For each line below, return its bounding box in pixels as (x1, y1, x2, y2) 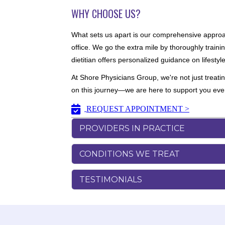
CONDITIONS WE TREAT (79, 149, 180, 159)
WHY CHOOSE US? (71, 6, 141, 22)
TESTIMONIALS (79, 174, 142, 184)
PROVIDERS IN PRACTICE (79, 123, 185, 133)
